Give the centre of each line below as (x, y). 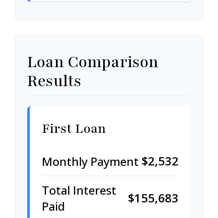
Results (54, 81)
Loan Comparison (93, 62)
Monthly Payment (90, 161)
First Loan (74, 128)
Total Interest (79, 190)
